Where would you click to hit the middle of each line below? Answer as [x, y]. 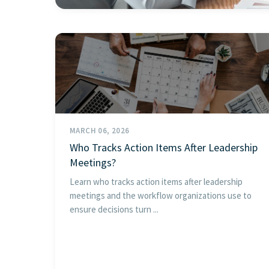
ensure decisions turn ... [114, 209]
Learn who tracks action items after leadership [156, 181]
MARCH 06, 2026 [100, 130]
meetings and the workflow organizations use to [161, 195]
